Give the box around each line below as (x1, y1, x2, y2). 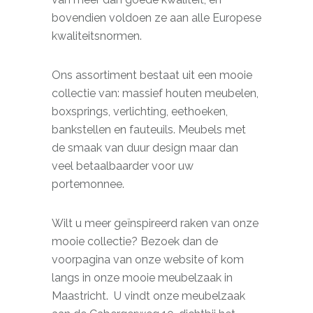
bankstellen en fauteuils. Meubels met (52, 123, 246, 136)
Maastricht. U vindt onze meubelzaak (52, 289, 245, 303)
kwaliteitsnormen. (52, 29, 142, 43)
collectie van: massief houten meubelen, (52, 87, 259, 100)
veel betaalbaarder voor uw (52, 159, 194, 173)
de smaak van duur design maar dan (52, 141, 238, 154)
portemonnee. (52, 177, 124, 191)
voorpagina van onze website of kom (52, 253, 244, 266)
